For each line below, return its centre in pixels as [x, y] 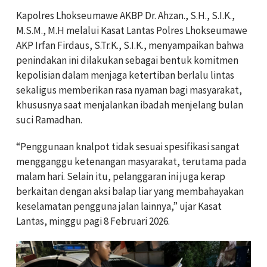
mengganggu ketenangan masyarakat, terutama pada [131, 162]
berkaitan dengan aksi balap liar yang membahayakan [130, 192]
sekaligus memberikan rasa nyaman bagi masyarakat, [129, 90]
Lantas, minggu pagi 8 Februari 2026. [93, 221]
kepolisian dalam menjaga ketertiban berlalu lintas [125, 75]
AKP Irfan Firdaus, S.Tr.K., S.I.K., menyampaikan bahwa [130, 46]
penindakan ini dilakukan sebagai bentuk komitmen [127, 60]
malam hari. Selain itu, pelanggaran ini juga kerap [121, 177]
